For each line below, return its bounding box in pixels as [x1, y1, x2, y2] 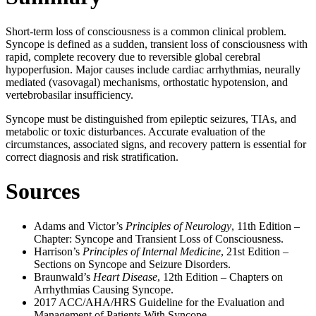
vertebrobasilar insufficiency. [6, 88, 133, 101]
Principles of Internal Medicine [83, 245, 221, 257]
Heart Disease [93, 270, 157, 283]
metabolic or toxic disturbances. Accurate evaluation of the [6, 125, 265, 138]
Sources [6, 178, 80, 205]
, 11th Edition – [231, 219, 300, 232]
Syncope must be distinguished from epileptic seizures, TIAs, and [6, 112, 296, 125]
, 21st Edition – [221, 245, 288, 257]
